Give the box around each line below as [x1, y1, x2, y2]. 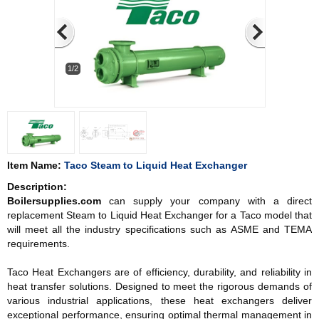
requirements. [7, 238, 70, 249]
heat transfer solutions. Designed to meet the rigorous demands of [7, 281, 312, 292]
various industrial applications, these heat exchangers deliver [7, 295, 312, 306]
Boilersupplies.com [7, 195, 101, 206]
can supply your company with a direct [101, 195, 312, 206]
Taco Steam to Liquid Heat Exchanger [64, 159, 247, 171]
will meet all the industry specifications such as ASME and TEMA [7, 224, 312, 235]
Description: [7, 181, 67, 192]
